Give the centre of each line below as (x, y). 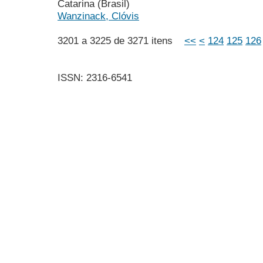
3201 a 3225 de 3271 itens (121, 41)
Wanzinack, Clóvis (98, 16)
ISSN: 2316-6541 (95, 78)
